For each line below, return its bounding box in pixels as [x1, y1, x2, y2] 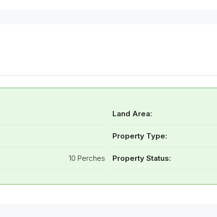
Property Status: [112, 153, 171, 163]
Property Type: [112, 131, 167, 140]
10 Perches [68, 153, 105, 163]
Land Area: [112, 108, 152, 118]
